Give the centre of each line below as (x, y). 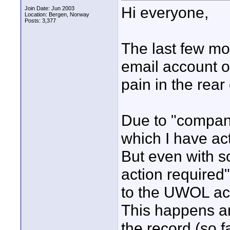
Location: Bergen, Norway (57, 14)
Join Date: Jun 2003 (50, 8)
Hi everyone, (165, 13)
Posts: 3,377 (40, 21)
